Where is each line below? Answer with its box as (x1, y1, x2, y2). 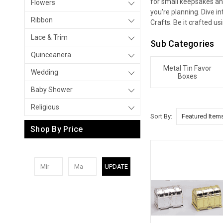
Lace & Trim (31, 33, 68, 41)
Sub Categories (150, 38, 215, 49)
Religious (31, 103, 59, 111)
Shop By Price (30, 124, 83, 134)
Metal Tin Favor (163, 64, 212, 72)
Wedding (31, 68, 58, 76)
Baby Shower (31, 86, 73, 94)
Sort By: (150, 112, 173, 120)
